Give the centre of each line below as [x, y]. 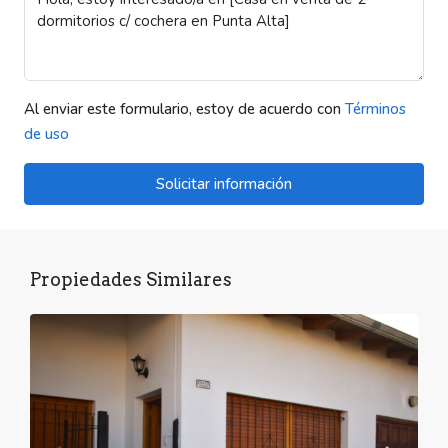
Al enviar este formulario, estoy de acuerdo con [184, 109]
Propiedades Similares [131, 280]
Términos [375, 109]
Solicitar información [224, 184]
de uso [46, 134]
